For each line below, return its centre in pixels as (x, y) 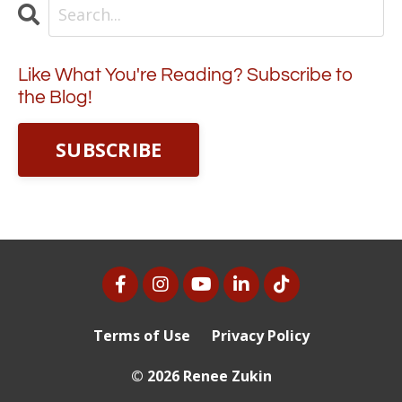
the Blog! (55, 98)
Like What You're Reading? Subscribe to (186, 75)
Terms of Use (141, 336)
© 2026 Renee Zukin (201, 376)
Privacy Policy (260, 336)
